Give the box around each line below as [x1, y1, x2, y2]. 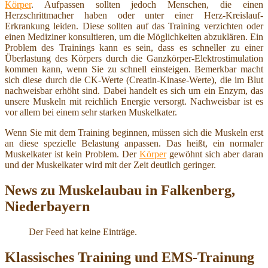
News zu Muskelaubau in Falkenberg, [5, 182, 235, 198]
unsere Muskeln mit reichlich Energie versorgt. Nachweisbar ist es [5, 96, 263, 106]
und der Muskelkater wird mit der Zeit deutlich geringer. [5, 159, 216, 170]
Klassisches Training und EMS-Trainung [5, 249, 254, 265]
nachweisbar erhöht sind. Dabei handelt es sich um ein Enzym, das [5, 85, 263, 96]
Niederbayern [5, 198, 90, 214]
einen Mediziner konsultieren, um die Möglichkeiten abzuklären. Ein [5, 31, 263, 42]
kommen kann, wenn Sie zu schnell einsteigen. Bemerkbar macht [5, 63, 263, 74]
